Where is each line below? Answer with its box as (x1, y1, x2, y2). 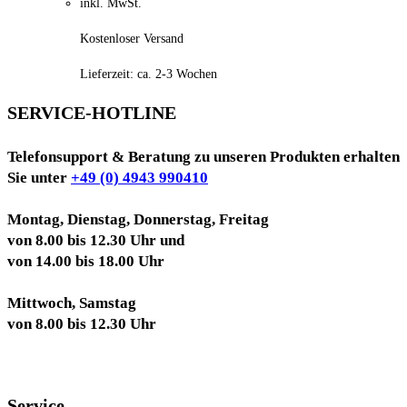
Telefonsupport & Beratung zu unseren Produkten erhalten (7, 147, 400, 165)
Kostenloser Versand (80, 31, 184, 45)
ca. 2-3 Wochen (137, 66, 217, 81)
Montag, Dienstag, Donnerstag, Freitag (7, 210, 269, 228)
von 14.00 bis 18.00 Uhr (7, 252, 164, 270)
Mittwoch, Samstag (7, 293, 136, 312)
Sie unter (7, 168, 71, 186)
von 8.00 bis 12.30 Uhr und (7, 231, 184, 249)
